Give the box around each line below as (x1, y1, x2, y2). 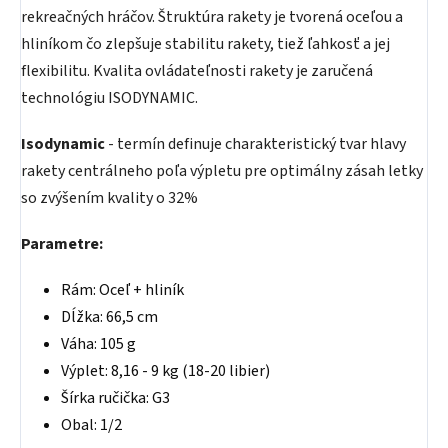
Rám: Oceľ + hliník (61, 279, 184, 301)
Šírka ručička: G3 (61, 387, 170, 409)
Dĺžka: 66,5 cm (61, 306, 158, 328)
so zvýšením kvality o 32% (21, 187, 198, 209)
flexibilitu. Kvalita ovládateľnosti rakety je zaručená (21, 60, 373, 82)
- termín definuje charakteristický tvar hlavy (108, 133, 406, 155)
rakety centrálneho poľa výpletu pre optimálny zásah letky (21, 160, 423, 182)
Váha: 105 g (61, 333, 136, 355)
